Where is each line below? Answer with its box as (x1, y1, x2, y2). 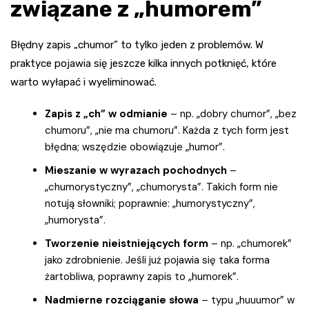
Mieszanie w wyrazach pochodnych (45, 163, 227, 178)
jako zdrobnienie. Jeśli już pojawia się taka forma (45, 253, 270, 268)
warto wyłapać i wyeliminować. (10, 76, 157, 89)
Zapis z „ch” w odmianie (45, 107, 168, 121)
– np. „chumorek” (208, 237, 292, 251)
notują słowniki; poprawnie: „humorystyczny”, (45, 197, 255, 211)
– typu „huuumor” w (199, 293, 295, 308)
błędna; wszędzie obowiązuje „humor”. (45, 140, 225, 154)
